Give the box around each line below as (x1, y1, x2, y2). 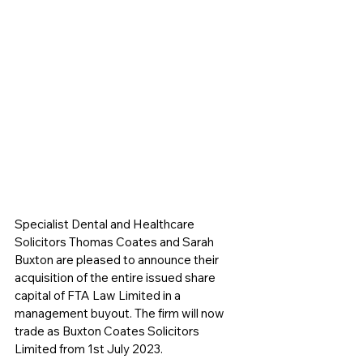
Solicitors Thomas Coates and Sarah (15, 233, 216, 250)
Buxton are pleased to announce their (15, 251, 221, 267)
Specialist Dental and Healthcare (15, 216, 197, 232)
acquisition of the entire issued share (15, 269, 218, 285)
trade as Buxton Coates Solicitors (15, 322, 202, 339)
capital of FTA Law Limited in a (15, 287, 183, 303)
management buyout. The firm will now (15, 305, 227, 321)
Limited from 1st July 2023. (15, 340, 163, 357)
